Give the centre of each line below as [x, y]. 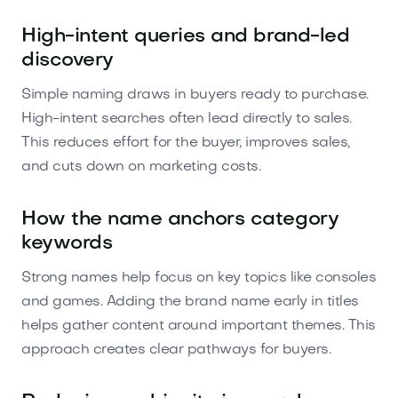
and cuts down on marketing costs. [141, 167]
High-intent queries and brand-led [186, 36]
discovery [68, 60]
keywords [67, 243]
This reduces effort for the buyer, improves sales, [186, 143]
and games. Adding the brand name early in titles [190, 302]
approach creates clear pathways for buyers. [176, 350]
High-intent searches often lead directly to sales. [187, 119]
